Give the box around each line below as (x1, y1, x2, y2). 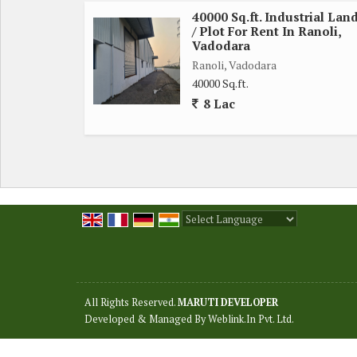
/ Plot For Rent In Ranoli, (192, 22, 341, 39)
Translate (278, 228, 328, 244)
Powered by (182, 228, 242, 244)
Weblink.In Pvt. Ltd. (208, 312, 294, 326)
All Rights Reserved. (84, 295, 178, 309)
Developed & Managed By (84, 312, 208, 326)
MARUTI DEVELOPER (178, 295, 278, 309)
